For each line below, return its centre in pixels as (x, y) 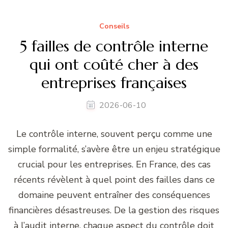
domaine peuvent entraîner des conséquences (114, 195)
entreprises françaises (114, 82)
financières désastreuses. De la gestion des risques (114, 210)
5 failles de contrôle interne (114, 46)
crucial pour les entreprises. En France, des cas (114, 164)
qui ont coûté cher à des (114, 64)
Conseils (114, 26)
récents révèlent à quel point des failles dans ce (114, 179)
